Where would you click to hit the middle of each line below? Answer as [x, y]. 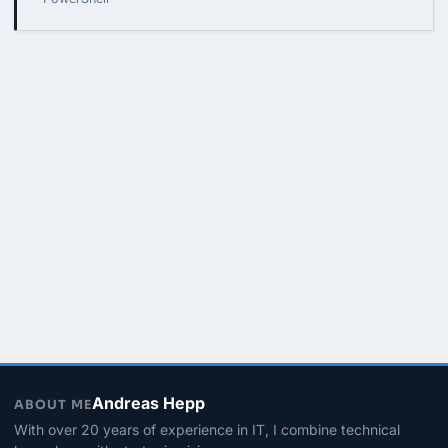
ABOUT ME [53, 405]
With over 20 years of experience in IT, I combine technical [207, 429]
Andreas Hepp [148, 403]
